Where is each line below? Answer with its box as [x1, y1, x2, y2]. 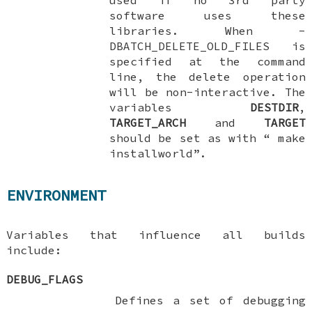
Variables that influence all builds [6, 227, 306, 242]
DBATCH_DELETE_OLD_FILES [109, 38, 270, 53]
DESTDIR [249, 100, 299, 114]
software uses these [109, 8, 306, 22]
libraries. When [109, 23, 299, 38]
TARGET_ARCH [109, 115, 187, 130]
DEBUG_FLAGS [6, 272, 84, 286]
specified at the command [109, 54, 306, 68]
